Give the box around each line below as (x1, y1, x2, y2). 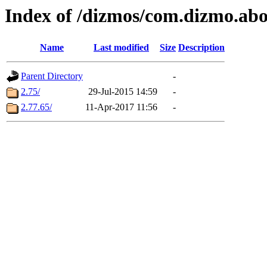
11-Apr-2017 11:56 (85, 102, 157, 113)
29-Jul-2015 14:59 (88, 86, 157, 97)
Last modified (94, 42, 149, 53)
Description (178, 42, 225, 53)
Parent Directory (21, 71, 83, 82)
